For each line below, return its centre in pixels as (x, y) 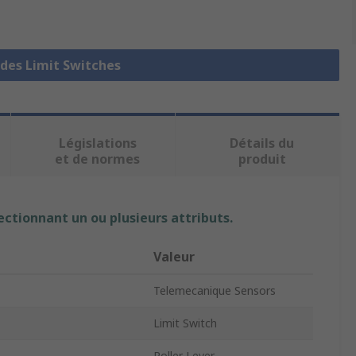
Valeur (174, 257)
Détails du (262, 143)
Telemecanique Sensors (215, 291)
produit (262, 159)
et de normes (98, 159)
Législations (97, 143)
